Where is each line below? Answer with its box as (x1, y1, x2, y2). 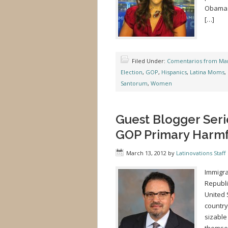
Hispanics (161, 68, 187, 76)
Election (121, 68, 142, 76)
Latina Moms (190, 68, 224, 76)
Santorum (121, 79, 148, 87)
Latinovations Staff (176, 149, 225, 157)
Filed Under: (132, 57, 167, 65)
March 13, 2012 (126, 149, 166, 157)
